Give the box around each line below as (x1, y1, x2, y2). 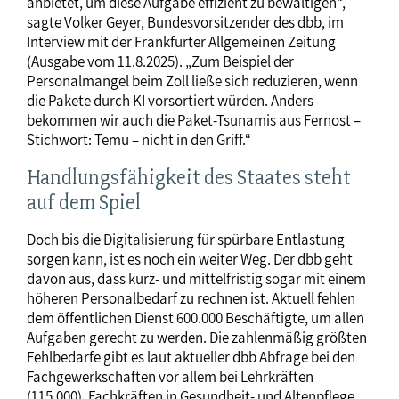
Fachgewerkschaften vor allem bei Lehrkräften (27, 367, 313, 387)
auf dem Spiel (27, 190, 141, 216)
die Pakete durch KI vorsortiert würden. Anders (27, 91, 313, 111)
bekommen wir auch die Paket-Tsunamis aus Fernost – (27, 110, 361, 131)
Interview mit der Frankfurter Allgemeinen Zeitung (27, 32, 336, 53)
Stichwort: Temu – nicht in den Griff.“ (27, 130, 251, 151)
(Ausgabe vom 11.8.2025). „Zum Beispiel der (27, 52, 294, 72)
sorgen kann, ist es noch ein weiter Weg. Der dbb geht (27, 249, 353, 270)
